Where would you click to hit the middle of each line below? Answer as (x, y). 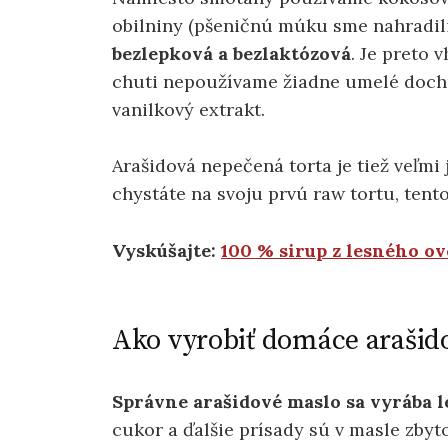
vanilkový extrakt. (188, 109)
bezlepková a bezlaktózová (231, 53)
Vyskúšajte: (166, 251)
